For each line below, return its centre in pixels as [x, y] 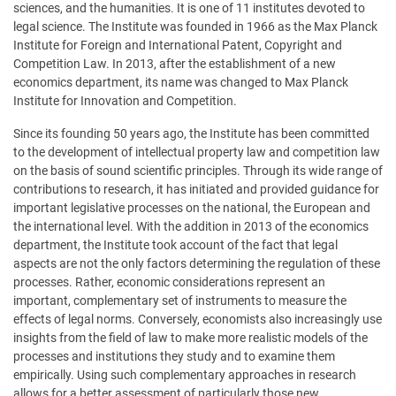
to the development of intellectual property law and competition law [197, 152]
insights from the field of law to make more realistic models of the [190, 338]
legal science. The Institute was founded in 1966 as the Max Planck [195, 27]
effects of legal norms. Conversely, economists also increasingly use [198, 319]
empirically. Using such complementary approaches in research [185, 375]
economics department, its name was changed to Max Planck [181, 82]
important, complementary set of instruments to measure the [180, 301]
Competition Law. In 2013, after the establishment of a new [175, 64]
